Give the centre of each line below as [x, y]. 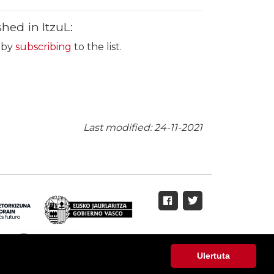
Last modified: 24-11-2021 [143, 128]
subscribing [45, 47]
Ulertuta [214, 256]
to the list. [98, 47]
